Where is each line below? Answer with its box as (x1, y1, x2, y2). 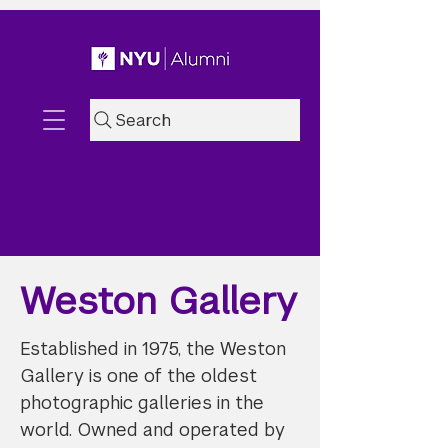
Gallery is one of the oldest (20, 364, 257, 387)
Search (116, 109, 171, 131)
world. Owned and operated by (20, 418, 285, 441)
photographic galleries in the (20, 391, 264, 414)
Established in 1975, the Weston (20, 337, 286, 360)
